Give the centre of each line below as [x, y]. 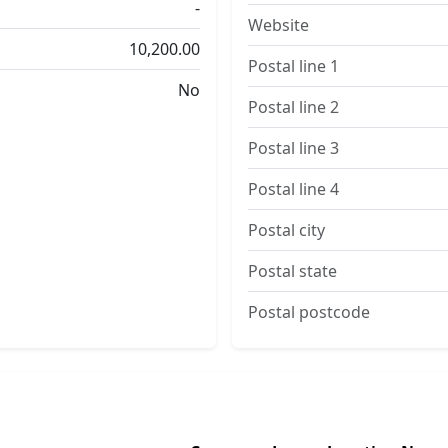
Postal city [286, 230]
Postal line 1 [293, 66]
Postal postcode [309, 312]
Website [278, 25]
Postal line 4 [293, 189]
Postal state [292, 271]
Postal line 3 [293, 148]
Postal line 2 [293, 107]
